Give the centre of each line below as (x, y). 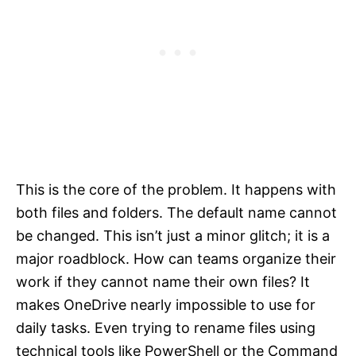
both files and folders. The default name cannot (176, 212)
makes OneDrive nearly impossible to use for (166, 304)
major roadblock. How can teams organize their (176, 258)
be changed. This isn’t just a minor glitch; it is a (173, 235)
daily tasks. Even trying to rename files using (166, 327)
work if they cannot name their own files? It (163, 281)
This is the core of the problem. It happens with (176, 189)
